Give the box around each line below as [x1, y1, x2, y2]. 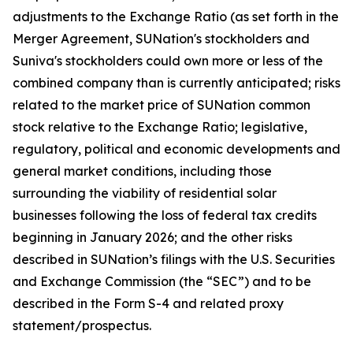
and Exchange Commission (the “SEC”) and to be [13, 273, 311, 289]
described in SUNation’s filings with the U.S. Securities [13, 251, 335, 267]
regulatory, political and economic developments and [13, 141, 340, 157]
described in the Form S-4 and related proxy [13, 295, 284, 311]
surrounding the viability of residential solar [13, 185, 277, 201]
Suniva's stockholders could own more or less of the [13, 53, 323, 69]
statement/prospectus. [13, 318, 151, 333]
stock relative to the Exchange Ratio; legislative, [13, 119, 307, 135]
